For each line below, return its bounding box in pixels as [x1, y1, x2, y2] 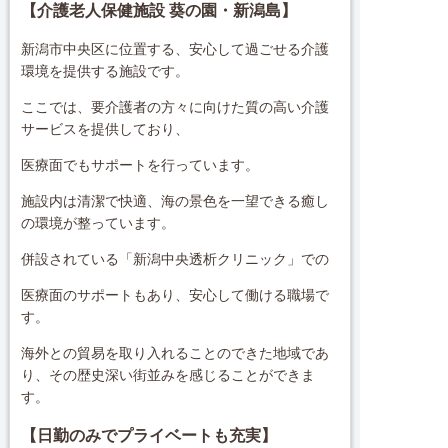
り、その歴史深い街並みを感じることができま [21, 366, 316, 383]
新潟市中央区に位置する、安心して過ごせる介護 [21, 40, 330, 57]
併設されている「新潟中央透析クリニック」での [21, 250, 330, 267]
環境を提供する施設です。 [21, 62, 190, 79]
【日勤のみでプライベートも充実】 [21, 426, 278, 445]
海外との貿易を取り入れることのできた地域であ [21, 344, 330, 361]
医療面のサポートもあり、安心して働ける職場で [21, 286, 330, 303]
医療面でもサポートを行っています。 [21, 156, 260, 173]
